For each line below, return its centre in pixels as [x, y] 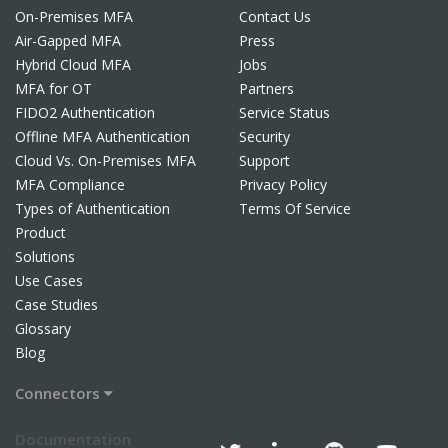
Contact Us [275, 16]
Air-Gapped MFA [68, 40]
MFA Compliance [70, 184]
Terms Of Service [295, 208]
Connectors [59, 392]
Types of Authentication [92, 208]
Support [264, 160]
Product [40, 232]
